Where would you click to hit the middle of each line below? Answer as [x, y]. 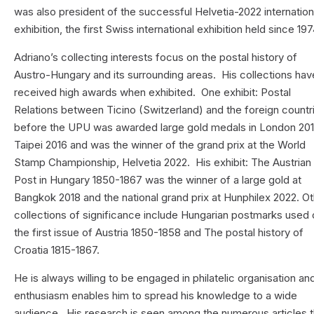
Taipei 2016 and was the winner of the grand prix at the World [160, 145]
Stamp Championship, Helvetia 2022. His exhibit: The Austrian [163, 163]
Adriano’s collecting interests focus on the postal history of [156, 57]
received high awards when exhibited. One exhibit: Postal [153, 93]
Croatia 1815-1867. [57, 250]
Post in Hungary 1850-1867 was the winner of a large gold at [158, 180]
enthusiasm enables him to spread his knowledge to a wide [156, 296]
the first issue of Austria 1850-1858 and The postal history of [159, 233]
